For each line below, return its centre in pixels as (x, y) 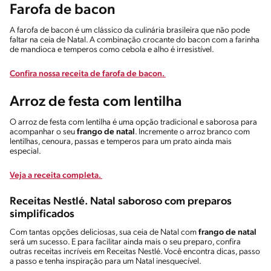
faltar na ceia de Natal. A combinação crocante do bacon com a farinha (135, 40)
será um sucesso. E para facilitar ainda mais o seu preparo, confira (125, 242)
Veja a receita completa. (56, 175)
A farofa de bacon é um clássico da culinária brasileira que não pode (130, 30)
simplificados (42, 214)
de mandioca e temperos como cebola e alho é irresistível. (113, 50)
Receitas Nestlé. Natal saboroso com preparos (121, 201)
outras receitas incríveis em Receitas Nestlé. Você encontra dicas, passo (135, 252)
